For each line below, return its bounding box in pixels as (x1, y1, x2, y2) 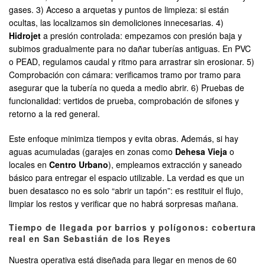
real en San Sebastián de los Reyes (9, 232, 171, 245)
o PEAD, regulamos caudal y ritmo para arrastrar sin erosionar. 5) (9, 56, 254, 68)
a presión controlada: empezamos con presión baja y (41, 30, 242, 42)
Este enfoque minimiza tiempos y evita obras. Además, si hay (9, 132, 238, 145)
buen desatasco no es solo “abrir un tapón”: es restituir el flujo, (9, 185, 243, 197)
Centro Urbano (49, 159, 108, 171)
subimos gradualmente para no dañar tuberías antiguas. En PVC (9, 43, 251, 55)
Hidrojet (9, 30, 41, 42)
